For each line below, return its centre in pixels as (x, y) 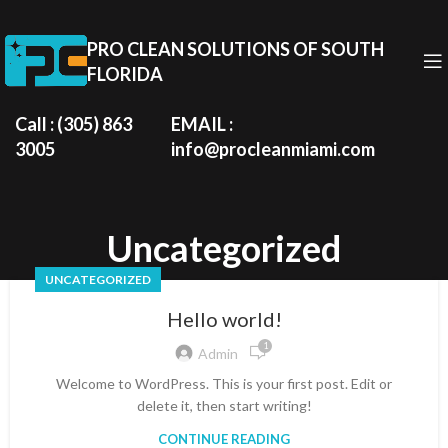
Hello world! (224, 319)
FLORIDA (125, 74)
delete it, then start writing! (224, 406)
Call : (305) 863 (73, 124)
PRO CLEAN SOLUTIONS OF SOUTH (235, 49)
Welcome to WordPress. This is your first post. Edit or (224, 384)
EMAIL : (201, 124)
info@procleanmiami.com (272, 149)
